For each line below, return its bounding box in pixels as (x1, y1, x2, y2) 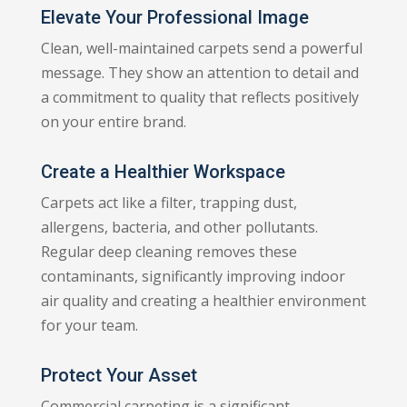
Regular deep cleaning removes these (40, 241, 297, 262)
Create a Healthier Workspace (40, 160, 285, 183)
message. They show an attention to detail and (40, 62, 359, 83)
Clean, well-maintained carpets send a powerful (40, 37, 362, 58)
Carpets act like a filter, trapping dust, (40, 192, 297, 213)
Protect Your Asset (40, 363, 197, 386)
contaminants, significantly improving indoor (40, 265, 345, 286)
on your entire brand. (40, 111, 186, 132)
